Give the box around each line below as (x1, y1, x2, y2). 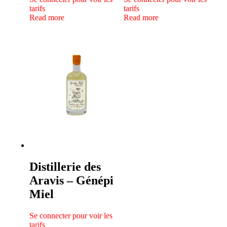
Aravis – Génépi (29, 174, 113, 187)
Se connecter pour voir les (29, 211, 112, 220)
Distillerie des (29, 160, 101, 174)
